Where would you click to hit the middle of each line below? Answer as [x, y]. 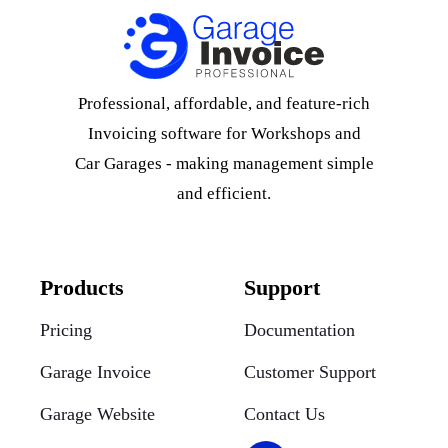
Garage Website [97, 413]
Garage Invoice [95, 371]
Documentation [299, 329]
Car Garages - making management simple [224, 163]
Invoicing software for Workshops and [224, 133]
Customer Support [310, 371]
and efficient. [224, 193]
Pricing [66, 329]
